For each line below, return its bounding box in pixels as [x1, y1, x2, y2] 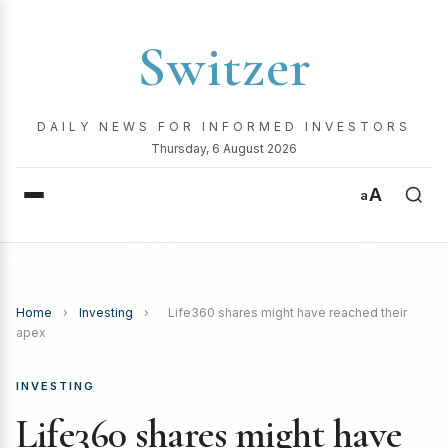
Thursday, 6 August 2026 [151, 141, 297, 156]
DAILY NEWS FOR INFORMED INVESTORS [37, 119, 411, 134]
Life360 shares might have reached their [168, 305, 407, 320]
